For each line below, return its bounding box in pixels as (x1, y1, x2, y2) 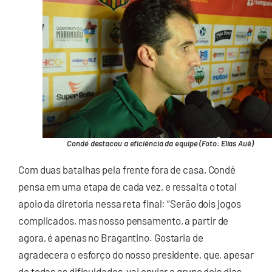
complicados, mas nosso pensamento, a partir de (18, 214, 229, 226)
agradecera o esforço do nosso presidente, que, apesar (18, 248, 254, 260)
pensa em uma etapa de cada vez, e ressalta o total (18, 180, 237, 192)
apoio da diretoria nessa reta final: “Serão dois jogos (18, 197, 241, 209)
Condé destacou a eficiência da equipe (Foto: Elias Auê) (67, 138, 254, 148)
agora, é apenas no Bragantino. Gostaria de (18, 231, 203, 243)
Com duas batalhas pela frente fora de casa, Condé (18, 163, 236, 175)
